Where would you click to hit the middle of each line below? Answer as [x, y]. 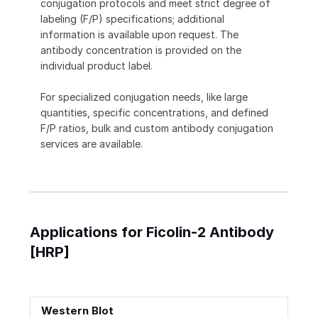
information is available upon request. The [139, 35]
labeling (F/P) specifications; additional [132, 19]
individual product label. [97, 66]
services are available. [92, 144]
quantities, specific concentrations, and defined [154, 113]
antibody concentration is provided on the [141, 50]
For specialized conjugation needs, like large [144, 97]
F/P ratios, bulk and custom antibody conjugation [157, 128]
